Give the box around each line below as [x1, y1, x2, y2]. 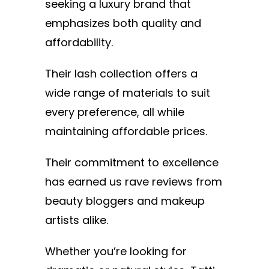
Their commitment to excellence [45, 155, 219, 171]
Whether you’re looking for [45, 244, 187, 259]
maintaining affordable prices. [45, 124, 207, 139]
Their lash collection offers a [45, 66, 198, 82]
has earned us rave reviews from [45, 174, 222, 190]
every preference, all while [45, 104, 184, 120]
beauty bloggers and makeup [45, 193, 205, 209]
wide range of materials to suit [45, 85, 210, 101]
